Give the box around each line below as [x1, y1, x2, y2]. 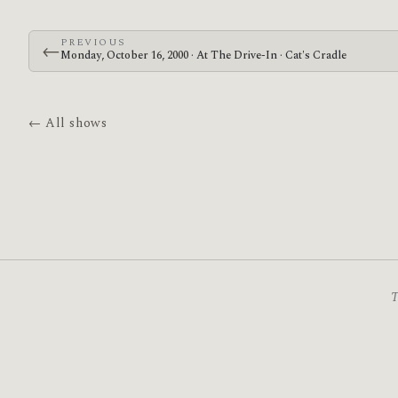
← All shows [28, 114, 107, 134]
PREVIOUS [60, 35, 126, 51]
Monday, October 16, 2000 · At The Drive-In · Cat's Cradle [60, 47, 346, 65]
